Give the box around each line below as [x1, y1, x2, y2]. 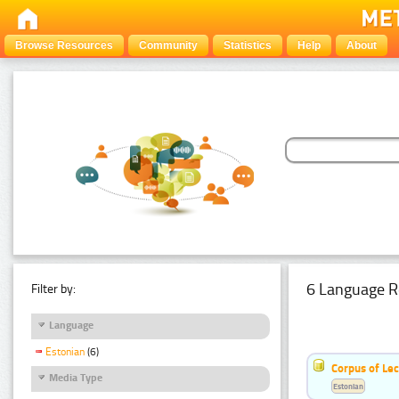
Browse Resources [15, 39, 113, 52]
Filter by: [31, 281, 76, 297]
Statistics [224, 39, 272, 52]
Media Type [49, 370, 102, 384]
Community [139, 39, 198, 52]
